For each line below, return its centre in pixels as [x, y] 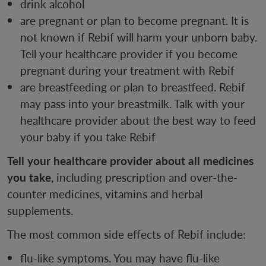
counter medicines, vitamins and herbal [105, 194]
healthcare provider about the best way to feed [138, 121]
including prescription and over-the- [145, 178]
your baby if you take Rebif [88, 137]
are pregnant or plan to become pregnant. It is [134, 21]
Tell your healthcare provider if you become [129, 54]
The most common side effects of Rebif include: [126, 235]
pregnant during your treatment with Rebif [127, 71]
